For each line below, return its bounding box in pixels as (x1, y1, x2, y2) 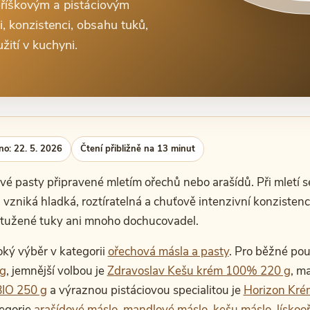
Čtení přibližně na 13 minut (80, 143, 195, 155)
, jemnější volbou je (6, 263, 107, 279)
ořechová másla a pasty (107, 244, 229, 259)
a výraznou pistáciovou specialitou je (46, 282, 244, 298)
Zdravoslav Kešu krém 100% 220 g (107, 263, 291, 279)
